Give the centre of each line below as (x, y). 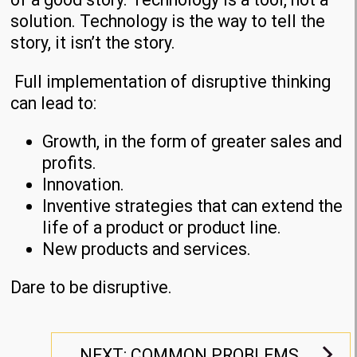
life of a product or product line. (162, 228)
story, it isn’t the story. (93, 43)
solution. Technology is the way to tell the (168, 22)
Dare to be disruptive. (92, 288)
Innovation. (84, 185)
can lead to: (54, 103)
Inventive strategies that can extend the (193, 206)
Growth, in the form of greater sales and (192, 142)
